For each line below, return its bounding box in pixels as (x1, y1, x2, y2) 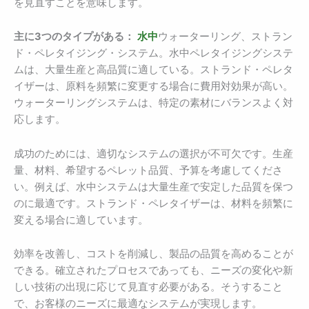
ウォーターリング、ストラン (158, 30, 292, 43)
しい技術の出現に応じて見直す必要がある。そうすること (14, 281, 283, 294)
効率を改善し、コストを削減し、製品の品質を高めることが (14, 248, 293, 261)
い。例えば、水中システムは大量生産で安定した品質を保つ (14, 180, 293, 193)
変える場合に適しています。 (14, 213, 148, 226)
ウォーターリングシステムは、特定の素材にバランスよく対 (14, 97, 293, 110)
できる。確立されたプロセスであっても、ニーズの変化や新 (14, 264, 293, 277)
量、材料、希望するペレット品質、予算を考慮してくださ (14, 163, 283, 177)
